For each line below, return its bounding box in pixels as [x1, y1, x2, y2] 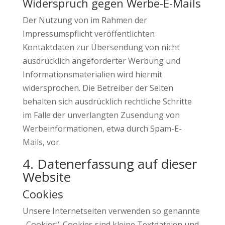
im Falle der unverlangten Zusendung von [22, 109, 180, 121]
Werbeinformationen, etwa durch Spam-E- [22, 123, 182, 134]
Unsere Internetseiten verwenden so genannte [22, 205, 200, 216]
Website [22, 168, 71, 186]
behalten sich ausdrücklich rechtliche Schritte [22, 96, 192, 107]
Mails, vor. [22, 137, 61, 148]
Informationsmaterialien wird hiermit [22, 69, 162, 80]
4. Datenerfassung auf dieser [22, 155, 197, 173]
